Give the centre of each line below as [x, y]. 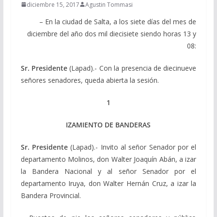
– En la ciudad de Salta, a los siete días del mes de [118, 21]
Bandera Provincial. [51, 195]
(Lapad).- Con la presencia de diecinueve [132, 68]
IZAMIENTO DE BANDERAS [108, 124]
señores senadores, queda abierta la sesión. [90, 80]
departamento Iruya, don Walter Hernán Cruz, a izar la [108, 183]
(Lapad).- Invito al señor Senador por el [132, 147]
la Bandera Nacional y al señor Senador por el [108, 171]
